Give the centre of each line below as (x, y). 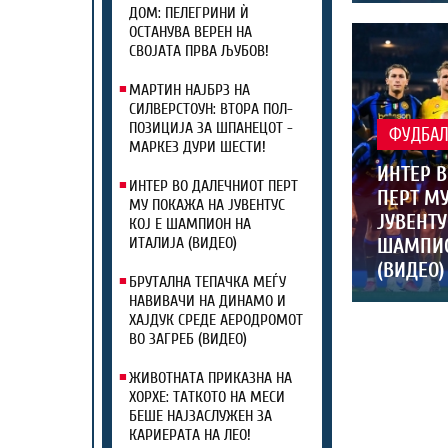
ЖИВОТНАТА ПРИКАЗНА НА (210, 378)
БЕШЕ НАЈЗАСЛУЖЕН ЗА (200, 416)
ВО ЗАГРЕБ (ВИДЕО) (188, 339)
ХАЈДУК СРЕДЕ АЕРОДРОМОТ (216, 320)
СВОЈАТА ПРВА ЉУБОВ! (199, 51)
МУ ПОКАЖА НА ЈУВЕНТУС (207, 205)
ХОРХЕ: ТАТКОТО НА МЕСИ (207, 397)
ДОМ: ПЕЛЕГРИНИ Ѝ (189, 13)
